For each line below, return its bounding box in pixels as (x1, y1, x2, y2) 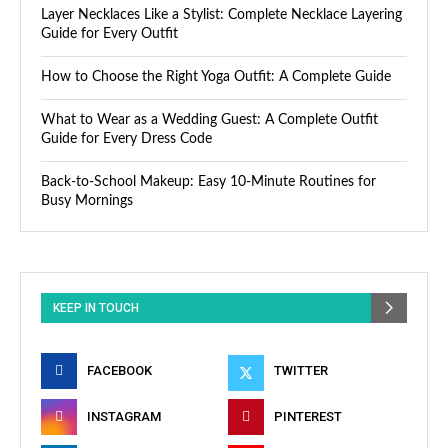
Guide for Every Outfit (41, 26, 178, 41)
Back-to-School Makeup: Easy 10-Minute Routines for (41, 174, 376, 189)
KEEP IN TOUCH (53, 300, 139, 315)
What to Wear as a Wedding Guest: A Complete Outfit (41, 112, 378, 127)
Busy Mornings (41, 193, 133, 208)
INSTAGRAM (87, 408, 161, 424)
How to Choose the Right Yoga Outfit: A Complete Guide (41, 69, 391, 84)
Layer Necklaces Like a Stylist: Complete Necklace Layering (41, 7, 402, 22)
